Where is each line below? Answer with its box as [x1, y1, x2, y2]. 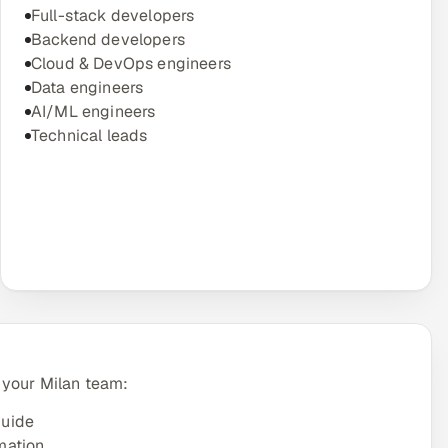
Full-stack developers [31, 5, 195, 26]
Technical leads [31, 125, 148, 146]
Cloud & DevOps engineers [31, 53, 231, 74]
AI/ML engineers [31, 101, 156, 122]
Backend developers [31, 29, 185, 50]
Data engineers [31, 77, 144, 98]
